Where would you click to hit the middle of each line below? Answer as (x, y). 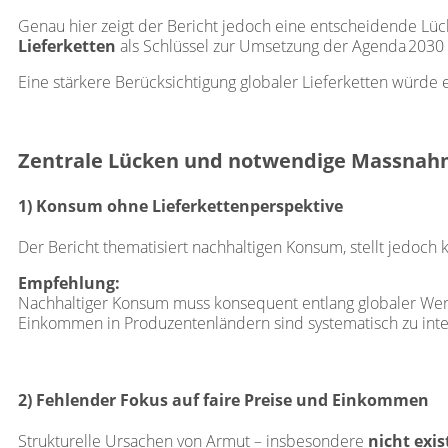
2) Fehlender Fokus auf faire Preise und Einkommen (223, 400)
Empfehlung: (69, 282)
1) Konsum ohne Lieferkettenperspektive (180, 205)
